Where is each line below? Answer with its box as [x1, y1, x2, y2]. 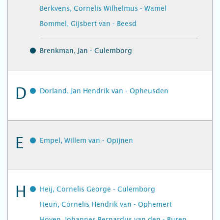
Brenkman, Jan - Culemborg [40, 47, 132, 55]
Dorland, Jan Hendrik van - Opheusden [40, 87, 168, 95]
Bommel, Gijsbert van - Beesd [40, 20, 137, 27]
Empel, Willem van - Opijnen [40, 137, 133, 144]
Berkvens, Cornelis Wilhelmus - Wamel [40, 4, 166, 12]
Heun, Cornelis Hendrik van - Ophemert [40, 200, 172, 208]
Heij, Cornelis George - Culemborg [40, 185, 155, 193]
